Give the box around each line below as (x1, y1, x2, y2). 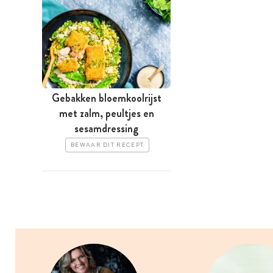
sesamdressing (74, 121, 138, 137)
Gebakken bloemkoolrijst (51, 90, 161, 107)
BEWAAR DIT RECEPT (71, 141, 144, 150)
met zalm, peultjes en (58, 105, 154, 122)
